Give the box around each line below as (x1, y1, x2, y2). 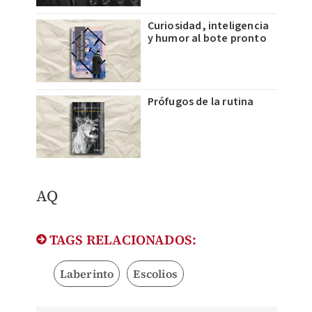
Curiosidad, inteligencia (147, 17, 270, 33)
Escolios (133, 265, 178, 281)
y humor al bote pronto (147, 30, 267, 46)
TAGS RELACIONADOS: (46, 230, 197, 249)
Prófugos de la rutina (147, 93, 254, 109)
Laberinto (59, 265, 114, 281)
